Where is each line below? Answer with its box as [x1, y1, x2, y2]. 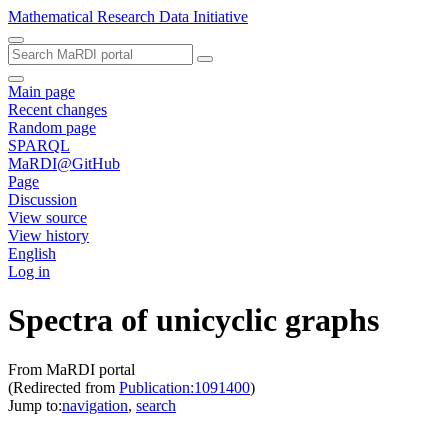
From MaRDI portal [8, 360, 135, 378]
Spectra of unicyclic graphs [8, 302, 379, 339]
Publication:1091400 [119, 378, 250, 396]
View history [8, 227, 89, 244]
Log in [8, 263, 50, 280]
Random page [8, 119, 96, 136]
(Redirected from [8, 378, 119, 396]
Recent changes [8, 101, 107, 118]
